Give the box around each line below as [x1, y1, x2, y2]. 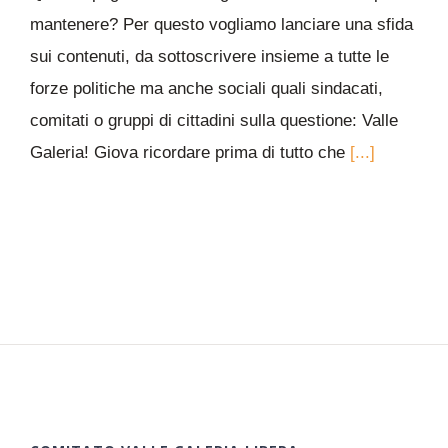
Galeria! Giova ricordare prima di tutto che [30, 143, 350, 163]
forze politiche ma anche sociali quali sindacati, [30, 79, 383, 99]
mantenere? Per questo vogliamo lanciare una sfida [30, 15, 413, 35]
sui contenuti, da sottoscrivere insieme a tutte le [30, 47, 389, 67]
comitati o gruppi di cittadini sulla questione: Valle [30, 111, 398, 131]
